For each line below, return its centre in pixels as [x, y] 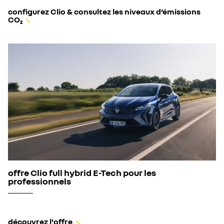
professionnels [39, 181]
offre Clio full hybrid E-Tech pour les [82, 173]
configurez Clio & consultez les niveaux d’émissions [104, 12]
